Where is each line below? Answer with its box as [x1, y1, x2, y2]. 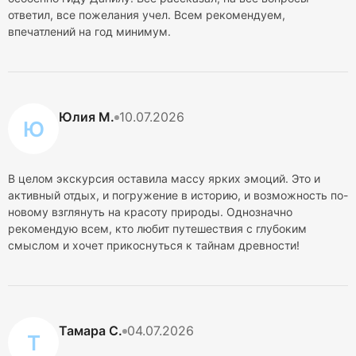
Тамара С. [59, 323, 122, 339]
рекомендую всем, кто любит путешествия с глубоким [8, 222, 307, 235]
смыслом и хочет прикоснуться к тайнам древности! [8, 238, 300, 252]
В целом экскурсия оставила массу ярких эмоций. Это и [8, 172, 320, 185]
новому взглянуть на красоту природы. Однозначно [8, 205, 292, 219]
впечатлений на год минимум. [8, 25, 171, 38]
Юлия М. [59, 109, 114, 125]
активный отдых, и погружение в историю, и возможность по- [8, 188, 348, 202]
